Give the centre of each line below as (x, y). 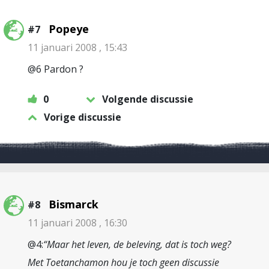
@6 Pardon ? (56, 69)
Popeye (69, 29)
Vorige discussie (83, 117)
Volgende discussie (148, 99)
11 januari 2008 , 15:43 (77, 47)
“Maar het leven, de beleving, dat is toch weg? (137, 244)
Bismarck (74, 204)
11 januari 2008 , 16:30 (77, 223)
